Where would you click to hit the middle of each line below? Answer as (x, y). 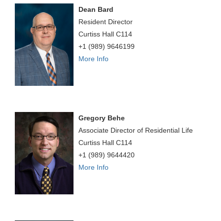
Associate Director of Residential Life (136, 130)
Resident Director (106, 22)
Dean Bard (96, 10)
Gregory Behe (102, 118)
